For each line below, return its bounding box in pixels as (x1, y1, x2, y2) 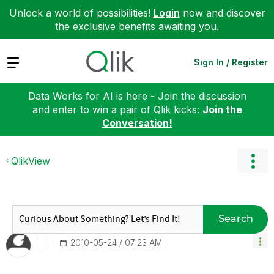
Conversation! (102, 116, 172, 129)
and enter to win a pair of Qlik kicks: (32, 103, 202, 116)
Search (218, 213, 253, 224)
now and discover (179, 7, 265, 19)
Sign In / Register (194, 56, 268, 67)
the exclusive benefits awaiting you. (55, 20, 219, 32)
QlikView (11, 154, 50, 167)
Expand (6, 55, 41, 68)
